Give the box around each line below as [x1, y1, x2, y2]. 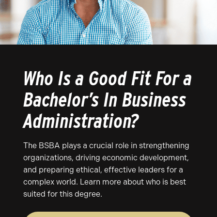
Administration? [23, 109, 139, 133]
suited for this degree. [23, 189, 102, 199]
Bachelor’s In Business [23, 88, 186, 111]
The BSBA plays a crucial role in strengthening [23, 141, 189, 150]
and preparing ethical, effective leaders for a [23, 165, 183, 174]
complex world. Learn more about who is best [23, 177, 186, 186]
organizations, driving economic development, [23, 153, 189, 162]
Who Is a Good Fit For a [23, 67, 192, 90]
